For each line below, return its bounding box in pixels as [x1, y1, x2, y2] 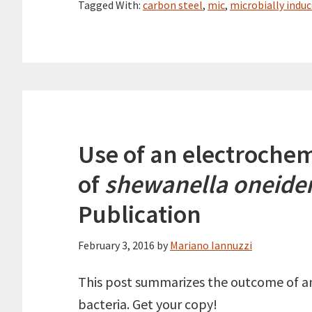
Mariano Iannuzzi [170, 238, 252, 252]
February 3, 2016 [78, 238, 155, 252]
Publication [78, 198, 201, 230]
